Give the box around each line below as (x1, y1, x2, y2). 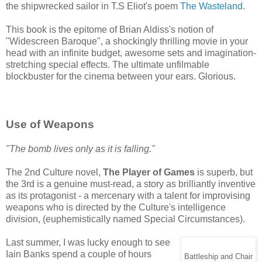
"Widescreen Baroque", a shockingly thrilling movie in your (6, 36, 248, 46)
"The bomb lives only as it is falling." (6, 143, 155, 154)
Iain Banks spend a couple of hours (6, 249, 151, 259)
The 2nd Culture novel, (6, 167, 103, 177)
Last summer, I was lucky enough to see (6, 237, 170, 247)
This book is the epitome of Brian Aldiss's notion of (6, 24, 213, 35)
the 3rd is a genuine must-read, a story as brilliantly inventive (6, 178, 256, 189)
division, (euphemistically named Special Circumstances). (6, 213, 247, 224)
